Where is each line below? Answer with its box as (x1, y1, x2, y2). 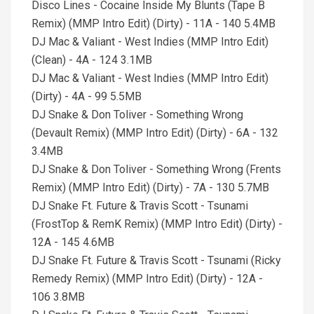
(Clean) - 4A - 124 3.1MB (32, 53, 152, 67)
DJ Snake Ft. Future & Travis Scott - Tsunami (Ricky (32, 254, 281, 267)
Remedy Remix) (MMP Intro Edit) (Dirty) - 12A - (32, 272, 263, 285)
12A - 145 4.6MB (32, 235, 114, 249)
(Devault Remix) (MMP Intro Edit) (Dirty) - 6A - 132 (32, 126, 278, 139)
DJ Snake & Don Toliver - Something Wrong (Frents (32, 163, 281, 176)
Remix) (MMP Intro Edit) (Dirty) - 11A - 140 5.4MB (32, 17, 275, 30)
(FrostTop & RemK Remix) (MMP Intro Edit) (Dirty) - (32, 217, 282, 231)
